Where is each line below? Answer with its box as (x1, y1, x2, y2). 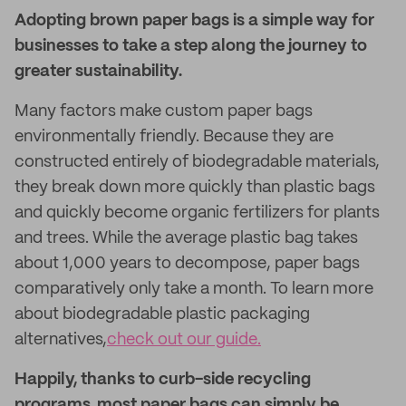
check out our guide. (107, 332, 261, 348)
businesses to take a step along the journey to (14, 38, 367, 54)
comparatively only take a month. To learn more (14, 281, 373, 297)
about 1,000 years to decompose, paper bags (14, 256, 360, 272)
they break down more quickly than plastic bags (14, 179, 375, 196)
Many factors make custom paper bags (14, 103, 313, 120)
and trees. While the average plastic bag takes (14, 230, 358, 246)
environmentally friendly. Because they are (14, 129, 333, 145)
